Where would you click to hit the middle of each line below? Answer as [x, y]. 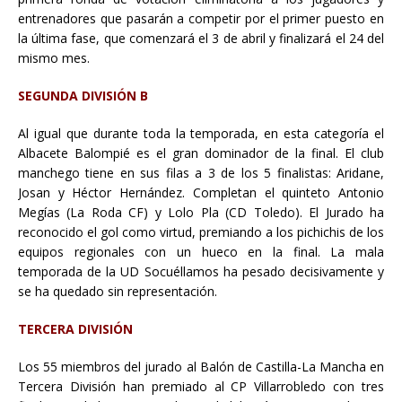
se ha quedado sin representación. [118, 291]
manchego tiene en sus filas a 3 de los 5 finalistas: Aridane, [201, 172]
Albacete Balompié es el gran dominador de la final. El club [201, 153]
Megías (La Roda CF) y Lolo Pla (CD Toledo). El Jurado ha [201, 212]
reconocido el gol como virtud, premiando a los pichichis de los [201, 232]
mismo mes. [54, 57]
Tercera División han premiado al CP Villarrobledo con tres [201, 386]
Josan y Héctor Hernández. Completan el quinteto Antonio [201, 192]
